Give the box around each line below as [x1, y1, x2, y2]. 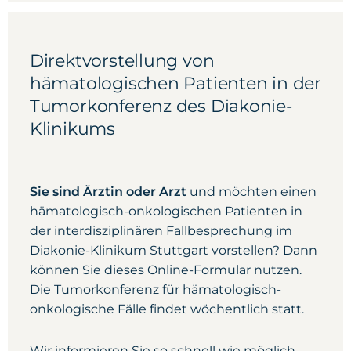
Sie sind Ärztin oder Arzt [29, 184, 186, 199]
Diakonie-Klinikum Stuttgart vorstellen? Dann [29, 243, 317, 258]
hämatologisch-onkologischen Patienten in [29, 204, 302, 219]
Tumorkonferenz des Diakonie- [29, 96, 292, 117]
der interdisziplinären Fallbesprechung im [29, 223, 292, 238]
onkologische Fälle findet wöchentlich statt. [29, 302, 304, 317]
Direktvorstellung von [29, 50, 215, 71]
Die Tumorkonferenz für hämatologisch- [29, 282, 281, 297]
